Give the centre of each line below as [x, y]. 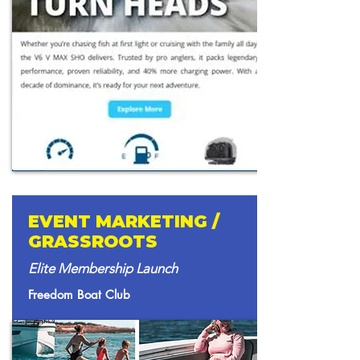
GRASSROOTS [93, 241]
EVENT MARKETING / [124, 221]
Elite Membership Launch [103, 268]
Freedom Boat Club [79, 295]
